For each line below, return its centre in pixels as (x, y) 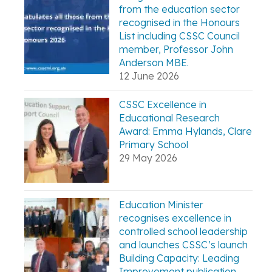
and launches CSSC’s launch (183, 245)
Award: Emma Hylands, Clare (185, 131)
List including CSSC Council (179, 36)
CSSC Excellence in (163, 105)
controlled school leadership (183, 232)
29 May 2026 (148, 158)
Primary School (154, 145)
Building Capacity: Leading (179, 258)
